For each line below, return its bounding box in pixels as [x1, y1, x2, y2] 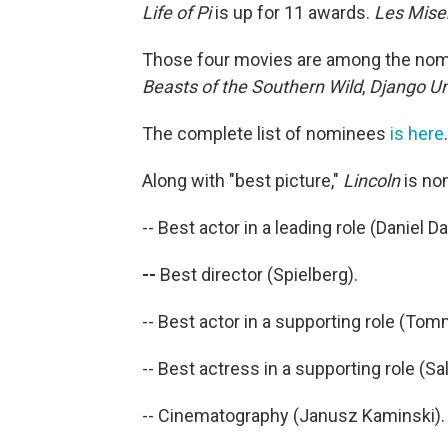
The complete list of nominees [142, 122, 390, 144]
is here [390, 122, 444, 144]
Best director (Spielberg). [156, 263, 358, 285]
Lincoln [343, 169, 400, 191]
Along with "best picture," [142, 169, 343, 191]
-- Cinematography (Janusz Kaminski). [142, 404, 445, 426]
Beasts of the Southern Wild [142, 75, 362, 97]
